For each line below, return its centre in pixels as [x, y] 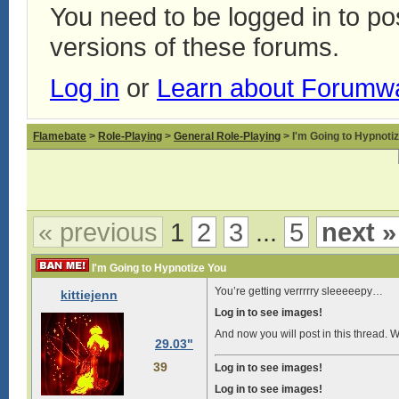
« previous [98, 232]
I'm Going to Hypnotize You [158, 268]
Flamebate [60, 136]
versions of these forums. [195, 47]
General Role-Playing [227, 136]
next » [359, 232]
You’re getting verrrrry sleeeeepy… [299, 291]
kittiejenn [89, 295]
